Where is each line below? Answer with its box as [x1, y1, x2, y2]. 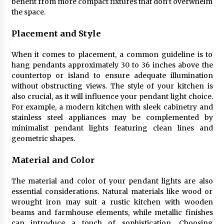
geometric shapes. [11, 134, 75, 143]
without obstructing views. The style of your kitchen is [11, 81, 213, 90]
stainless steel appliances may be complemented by [11, 113, 213, 122]
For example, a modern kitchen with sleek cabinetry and [11, 102, 213, 111]
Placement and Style [11, 28, 101, 38]
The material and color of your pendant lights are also [11, 176, 213, 185]
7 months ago [73, 7, 120, 16]
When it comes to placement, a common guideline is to [11, 50, 213, 59]
